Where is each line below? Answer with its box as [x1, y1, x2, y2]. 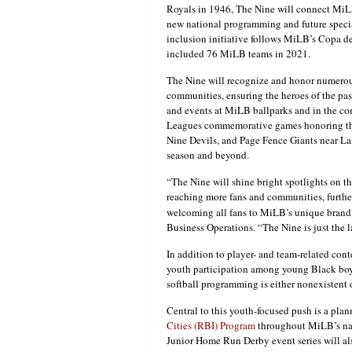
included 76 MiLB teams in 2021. [167, 46, 310, 61]
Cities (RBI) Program [167, 318, 255, 333]
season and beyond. [167, 148, 249, 163]
